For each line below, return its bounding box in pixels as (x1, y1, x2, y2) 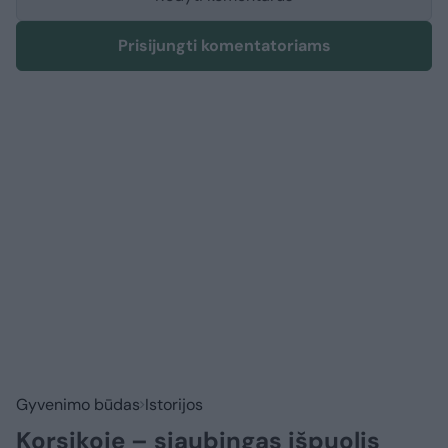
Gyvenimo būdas (16, 393, 140, 415)
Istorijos (145, 393, 203, 415)
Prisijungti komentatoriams (117, 34, 331, 56)
